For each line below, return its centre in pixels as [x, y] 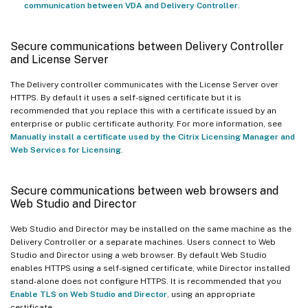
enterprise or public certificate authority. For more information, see [146, 123]
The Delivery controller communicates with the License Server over [144, 84]
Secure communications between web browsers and [144, 190]
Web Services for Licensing [66, 150]
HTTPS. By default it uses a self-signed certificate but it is [126, 97]
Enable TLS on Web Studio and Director [89, 294]
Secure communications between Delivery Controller [147, 46]
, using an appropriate [211, 294]
